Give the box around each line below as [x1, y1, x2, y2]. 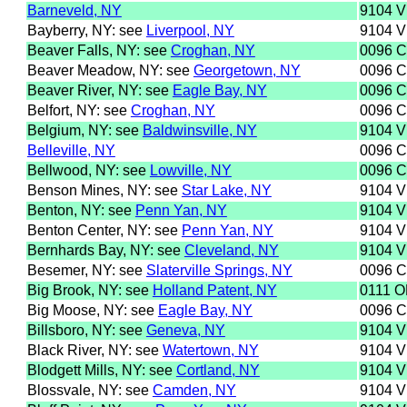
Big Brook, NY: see [26, 282, 153, 298]
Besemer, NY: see [26, 262, 146, 278]
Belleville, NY [26, 142, 115, 158]
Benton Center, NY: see [26, 222, 182, 238]
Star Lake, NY [181, 182, 272, 198]
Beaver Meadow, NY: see [26, 62, 194, 78]
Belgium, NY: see [26, 122, 143, 138]
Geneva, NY [145, 322, 225, 338]
